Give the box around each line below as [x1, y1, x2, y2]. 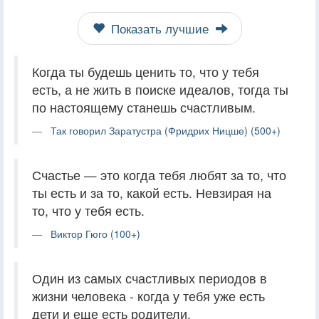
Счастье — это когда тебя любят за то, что [32, 165, 286, 184]
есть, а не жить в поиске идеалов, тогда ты [32, 80, 288, 98]
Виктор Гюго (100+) [51, 226, 140, 241]
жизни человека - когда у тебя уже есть [32, 286, 265, 305]
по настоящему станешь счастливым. [32, 98, 256, 116]
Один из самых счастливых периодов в [32, 268, 267, 287]
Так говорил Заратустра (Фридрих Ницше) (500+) [51, 122, 281, 137]
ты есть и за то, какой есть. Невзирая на [32, 183, 271, 202]
